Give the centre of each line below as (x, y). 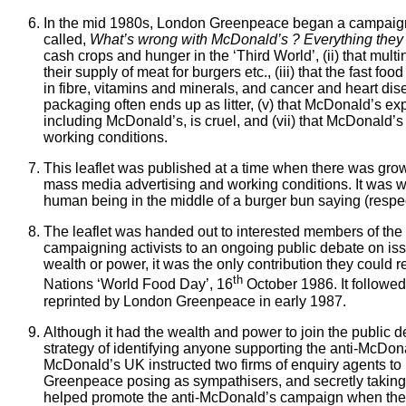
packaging (77, 105)
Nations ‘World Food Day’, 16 (138, 285)
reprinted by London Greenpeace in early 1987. (195, 301)
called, (67, 40)
